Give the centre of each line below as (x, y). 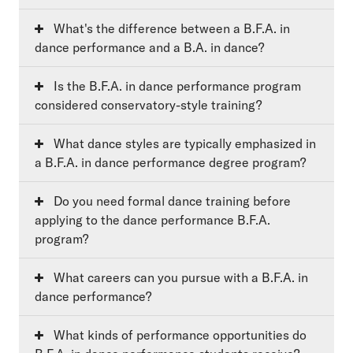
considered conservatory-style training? (148, 105)
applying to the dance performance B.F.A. (152, 220)
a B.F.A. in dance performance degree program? (170, 163)
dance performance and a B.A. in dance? (149, 48)
